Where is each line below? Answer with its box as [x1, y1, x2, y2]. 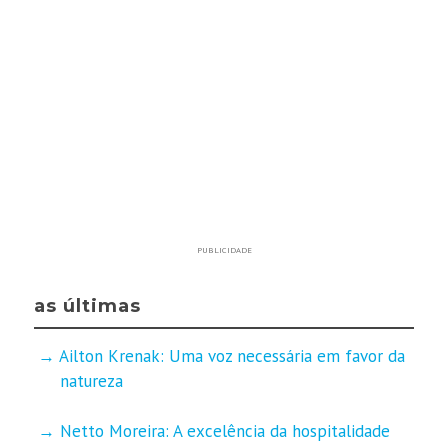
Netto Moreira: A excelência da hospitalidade [59, 419, 390, 442]
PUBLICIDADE [196, 243, 252, 255]
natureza [59, 369, 123, 392]
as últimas [34, 294, 142, 317]
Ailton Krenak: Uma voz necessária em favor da [58, 344, 405, 367]
